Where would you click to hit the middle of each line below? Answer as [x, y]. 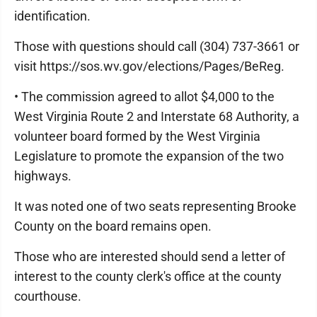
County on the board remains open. [113, 226]
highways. [43, 176]
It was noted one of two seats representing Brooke [155, 207]
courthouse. [48, 296]
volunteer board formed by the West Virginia [137, 137]
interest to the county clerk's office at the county [148, 277]
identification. [52, 16]
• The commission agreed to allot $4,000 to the [144, 97]
